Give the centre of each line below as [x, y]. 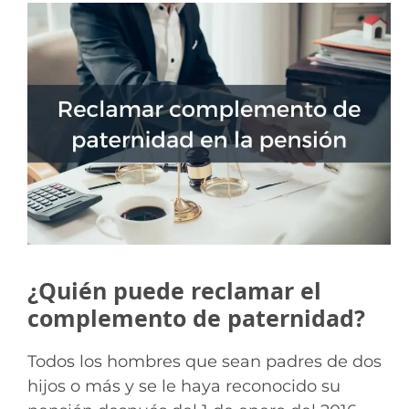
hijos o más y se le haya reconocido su [184, 387]
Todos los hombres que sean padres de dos [204, 362]
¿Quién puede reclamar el [174, 291]
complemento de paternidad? [196, 318]
